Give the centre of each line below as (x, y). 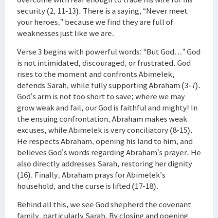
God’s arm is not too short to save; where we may (101, 96)
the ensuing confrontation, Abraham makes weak (102, 119)
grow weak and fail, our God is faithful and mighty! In (107, 108)
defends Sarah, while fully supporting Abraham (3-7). (109, 85)
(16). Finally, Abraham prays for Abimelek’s (91, 175)
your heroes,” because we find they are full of (95, 22)
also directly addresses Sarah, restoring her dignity (105, 163)
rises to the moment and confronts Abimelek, (96, 74)
